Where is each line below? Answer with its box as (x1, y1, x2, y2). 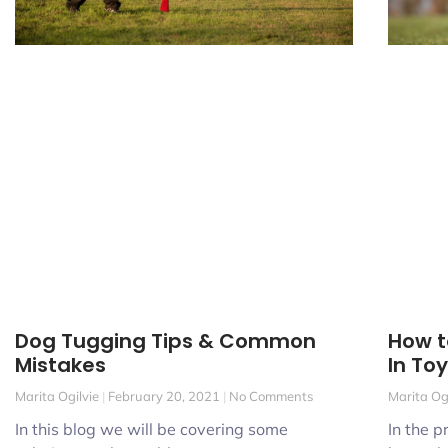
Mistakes (15, 350, 106, 379)
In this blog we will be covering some (15, 418, 288, 439)
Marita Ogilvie (15, 387, 102, 404)
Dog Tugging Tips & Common (15, 326, 316, 355)
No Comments (226, 387, 313, 404)
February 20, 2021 (105, 387, 223, 404)
